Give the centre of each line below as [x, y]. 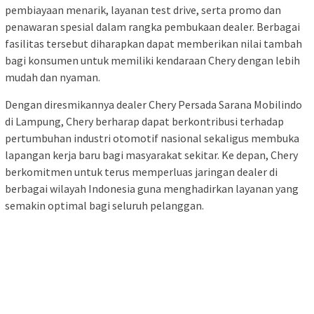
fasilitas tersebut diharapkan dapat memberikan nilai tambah [153, 43]
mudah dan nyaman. [53, 77]
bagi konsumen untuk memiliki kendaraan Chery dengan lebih [152, 60]
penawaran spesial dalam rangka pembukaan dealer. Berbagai [152, 26]
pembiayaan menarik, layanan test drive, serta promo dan [143, 9]
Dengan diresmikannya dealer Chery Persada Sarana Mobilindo [153, 104]
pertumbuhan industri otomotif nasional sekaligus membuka [152, 138]
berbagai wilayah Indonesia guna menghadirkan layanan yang [152, 188]
